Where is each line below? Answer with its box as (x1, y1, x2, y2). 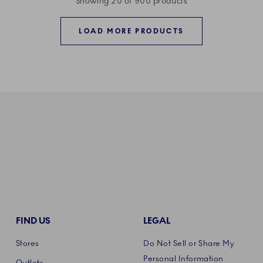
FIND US (15, 215, 50, 227)
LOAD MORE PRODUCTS (79, 27, 184, 36)
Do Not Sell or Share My (143, 238, 235, 248)
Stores (15, 238, 39, 248)
